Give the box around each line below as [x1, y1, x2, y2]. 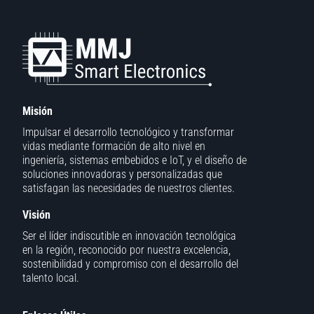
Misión [22, 104, 53, 118]
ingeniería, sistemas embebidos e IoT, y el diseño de [22, 153, 247, 167]
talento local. [22, 271, 79, 285]
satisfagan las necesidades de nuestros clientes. [22, 181, 235, 195]
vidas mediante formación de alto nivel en [22, 139, 205, 153]
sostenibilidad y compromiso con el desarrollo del [22, 257, 238, 271]
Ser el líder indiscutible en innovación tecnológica [22, 228, 236, 243]
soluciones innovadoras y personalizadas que [22, 167, 222, 181]
